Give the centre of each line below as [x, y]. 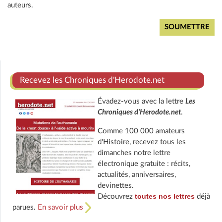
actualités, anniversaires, [137, 175]
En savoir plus [61, 208]
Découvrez [116, 197]
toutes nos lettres [165, 196]
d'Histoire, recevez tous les [141, 142]
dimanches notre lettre [134, 153]
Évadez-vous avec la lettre [141, 102]
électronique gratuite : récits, [144, 164]
